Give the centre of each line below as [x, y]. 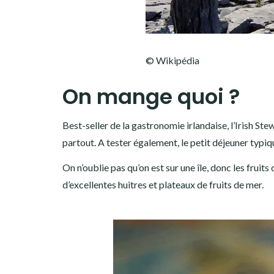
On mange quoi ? [151, 96]
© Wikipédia [172, 60]
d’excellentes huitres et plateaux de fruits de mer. [163, 184]
